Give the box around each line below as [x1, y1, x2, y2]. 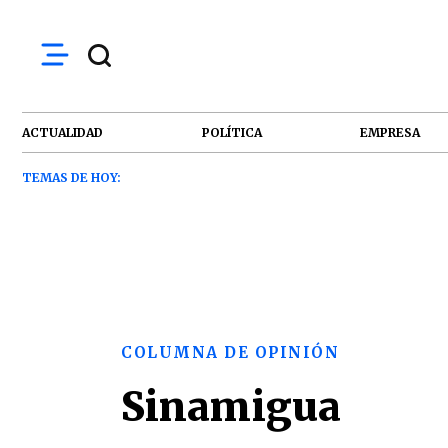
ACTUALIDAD [22, 124, 103, 140]
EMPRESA [360, 124, 421, 140]
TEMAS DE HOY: [22, 170, 121, 185]
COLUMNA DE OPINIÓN [121, 343, 339, 362]
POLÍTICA [201, 124, 262, 140]
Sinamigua [121, 382, 341, 432]
